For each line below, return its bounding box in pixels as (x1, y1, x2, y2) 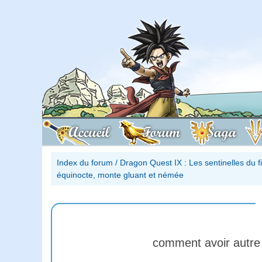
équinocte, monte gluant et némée (57, 170, 184, 180)
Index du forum (57, 157, 113, 167)
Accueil (68, 123, 110, 141)
